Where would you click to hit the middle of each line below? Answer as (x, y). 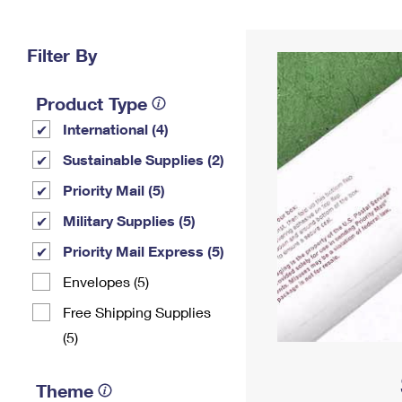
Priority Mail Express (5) (144, 251)
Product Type (92, 103)
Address (293, 38)
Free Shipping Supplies (137, 312)
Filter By (62, 55)
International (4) (116, 129)
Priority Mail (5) (114, 190)
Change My (293, 24)
